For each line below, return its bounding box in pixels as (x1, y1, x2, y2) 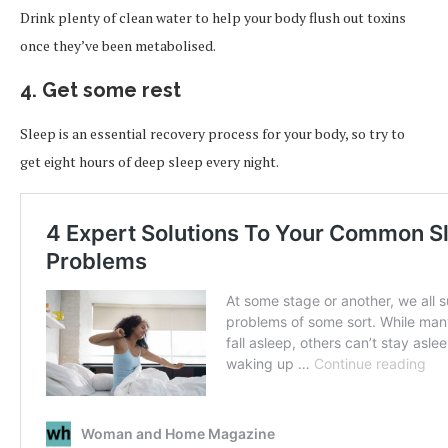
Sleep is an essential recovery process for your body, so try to (20, 124, 405, 144)
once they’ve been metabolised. (20, 36, 216, 56)
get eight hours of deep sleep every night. (20, 152, 279, 172)
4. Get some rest (20, 78, 181, 103)
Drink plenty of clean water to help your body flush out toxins (20, 8, 406, 28)
